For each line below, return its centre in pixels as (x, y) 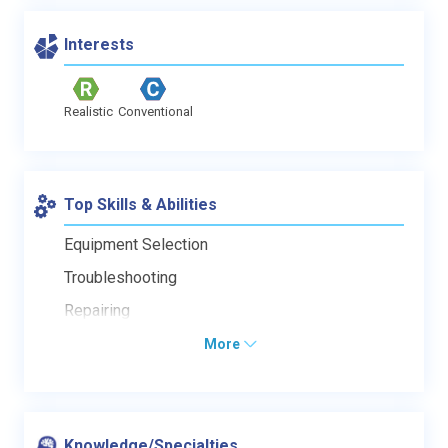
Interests (99, 44)
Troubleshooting (120, 277)
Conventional (155, 111)
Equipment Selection (136, 244)
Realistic (88, 111)
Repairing (97, 310)
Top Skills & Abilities (140, 204)
